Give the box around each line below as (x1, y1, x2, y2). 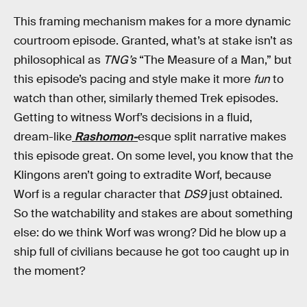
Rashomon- (75, 129, 138, 144)
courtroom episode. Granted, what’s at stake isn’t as (14, 33, 293, 48)
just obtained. (206, 186, 282, 201)
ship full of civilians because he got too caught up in (14, 244, 289, 259)
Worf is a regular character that (14, 186, 184, 201)
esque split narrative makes (138, 129, 286, 144)
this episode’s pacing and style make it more (14, 71, 254, 86)
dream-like (14, 129, 72, 144)
